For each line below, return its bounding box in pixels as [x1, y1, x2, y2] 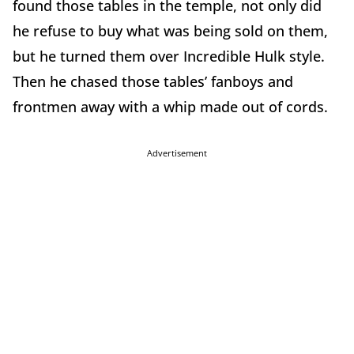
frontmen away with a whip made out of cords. [13, 96, 328, 116]
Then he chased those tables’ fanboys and [13, 71, 293, 91]
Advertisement [147, 146, 207, 159]
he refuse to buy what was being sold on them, [13, 21, 328, 40]
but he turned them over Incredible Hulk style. [13, 46, 325, 66]
